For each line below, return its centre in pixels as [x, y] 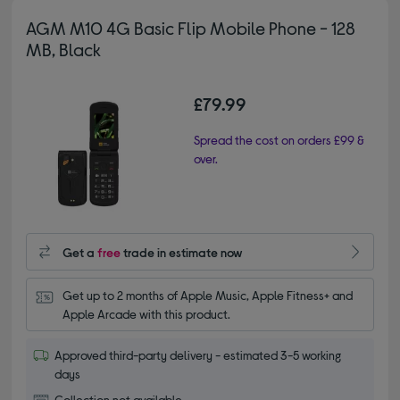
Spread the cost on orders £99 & [279, 139]
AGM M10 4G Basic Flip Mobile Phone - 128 [191, 27]
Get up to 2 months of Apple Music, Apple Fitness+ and [208, 296]
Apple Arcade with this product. [147, 314]
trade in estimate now [182, 252]
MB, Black [64, 49]
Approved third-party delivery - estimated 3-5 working [198, 355]
